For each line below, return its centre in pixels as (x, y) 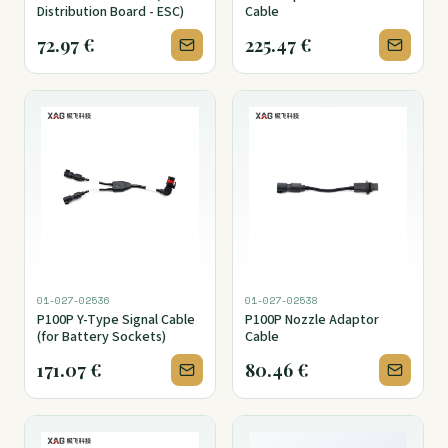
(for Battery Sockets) (101, 337)
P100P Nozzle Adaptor (312, 320)
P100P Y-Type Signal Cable (116, 320)
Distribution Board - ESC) (110, 12)
